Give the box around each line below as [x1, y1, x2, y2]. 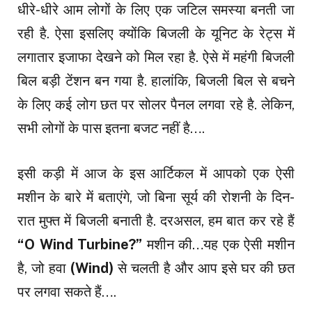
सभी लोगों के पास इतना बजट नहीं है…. [17, 120, 205, 137]
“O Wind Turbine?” [17, 236, 143, 253]
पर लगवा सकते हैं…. [17, 283, 116, 301]
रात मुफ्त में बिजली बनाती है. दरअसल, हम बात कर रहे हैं [17, 212, 295, 230]
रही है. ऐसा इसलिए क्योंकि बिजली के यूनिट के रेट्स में [17, 25, 295, 42]
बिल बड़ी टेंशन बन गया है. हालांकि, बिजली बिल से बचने [17, 72, 295, 90]
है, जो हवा [17, 260, 70, 277]
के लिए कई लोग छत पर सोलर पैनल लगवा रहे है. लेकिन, [17, 96, 295, 114]
